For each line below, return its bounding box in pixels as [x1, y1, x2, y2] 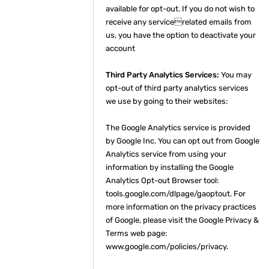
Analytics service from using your [106, 150, 226, 159]
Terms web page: [106, 229, 167, 238]
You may [219, 70, 252, 79]
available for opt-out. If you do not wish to [106, 4, 255, 13]
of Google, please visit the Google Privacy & [106, 216, 259, 225]
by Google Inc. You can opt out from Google [106, 136, 259, 145]
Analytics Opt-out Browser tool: [106, 176, 219, 185]
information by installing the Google [106, 163, 234, 172]
